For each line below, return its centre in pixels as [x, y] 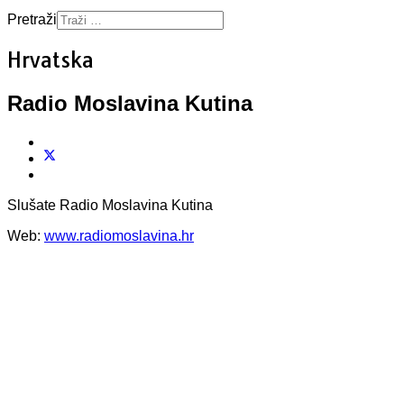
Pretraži [32, 19]
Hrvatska [50, 60]
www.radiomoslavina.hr [119, 235]
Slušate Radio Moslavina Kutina [110, 205]
